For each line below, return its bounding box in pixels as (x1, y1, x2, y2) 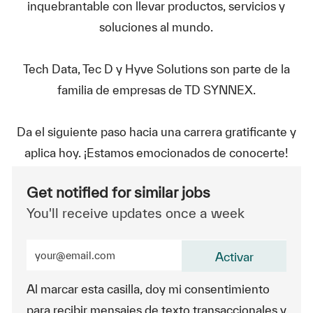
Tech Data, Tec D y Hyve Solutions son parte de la (22, 62, 290, 75)
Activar (214, 250, 254, 263)
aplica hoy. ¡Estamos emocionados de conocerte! (24, 146, 289, 159)
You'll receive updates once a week (26, 205, 245, 221)
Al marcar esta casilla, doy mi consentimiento (26, 282, 270, 296)
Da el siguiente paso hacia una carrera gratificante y (16, 125, 296, 138)
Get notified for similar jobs (26, 184, 210, 201)
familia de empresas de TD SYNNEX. (57, 83, 256, 96)
